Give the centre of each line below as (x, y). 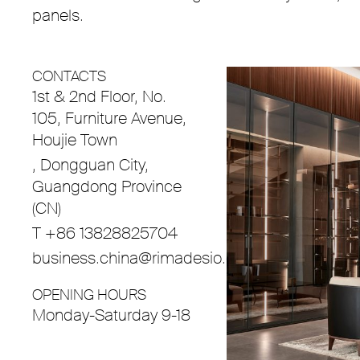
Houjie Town (75, 140)
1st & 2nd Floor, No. (99, 96)
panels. (58, 15)
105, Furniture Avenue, (109, 118)
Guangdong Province (107, 186)
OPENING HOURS (89, 295)
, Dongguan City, (90, 165)
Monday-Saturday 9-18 (111, 315)
